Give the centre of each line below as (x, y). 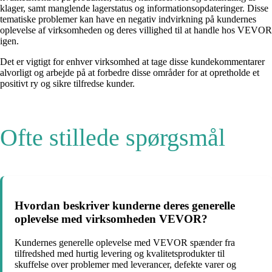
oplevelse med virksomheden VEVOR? (111, 219)
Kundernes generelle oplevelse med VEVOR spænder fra (125, 242)
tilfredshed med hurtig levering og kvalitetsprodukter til (120, 253)
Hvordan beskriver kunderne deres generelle (125, 206)
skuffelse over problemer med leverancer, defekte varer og (125, 264)
